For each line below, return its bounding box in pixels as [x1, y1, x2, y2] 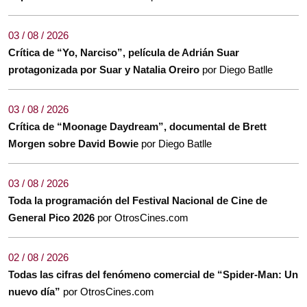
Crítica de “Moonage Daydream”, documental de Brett [8, 120, 267, 132]
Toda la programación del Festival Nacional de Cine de [8, 194, 267, 206]
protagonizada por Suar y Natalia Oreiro [8, 63, 202, 75]
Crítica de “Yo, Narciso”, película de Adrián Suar [8, 46, 239, 58]
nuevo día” [8, 285, 63, 297]
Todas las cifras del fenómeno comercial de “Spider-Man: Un [8, 268, 298, 280]
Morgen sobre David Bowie [8, 137, 141, 149]
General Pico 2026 [8, 211, 97, 223]
